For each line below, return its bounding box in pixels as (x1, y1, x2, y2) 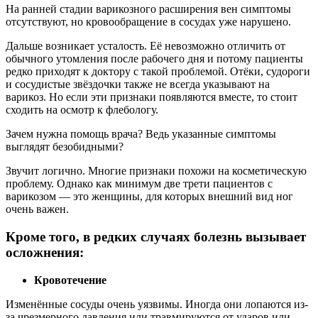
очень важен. (6, 203, 69, 216)
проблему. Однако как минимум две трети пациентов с (6, 177, 273, 190)
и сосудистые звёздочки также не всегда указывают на (6, 78, 270, 91)
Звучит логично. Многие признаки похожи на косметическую (6, 165, 307, 177)
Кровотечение (34, 273, 106, 286)
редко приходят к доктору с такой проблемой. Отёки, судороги (6, 65, 310, 78)
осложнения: (6, 245, 84, 261)
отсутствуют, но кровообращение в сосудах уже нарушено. (6, 16, 291, 28)
